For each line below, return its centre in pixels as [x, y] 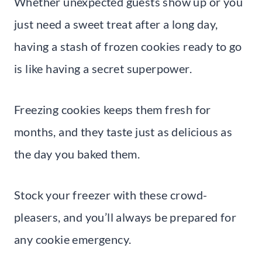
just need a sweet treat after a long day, [116, 24]
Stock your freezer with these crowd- [111, 194]
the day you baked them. [77, 154]
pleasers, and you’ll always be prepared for [125, 217]
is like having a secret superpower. [103, 68]
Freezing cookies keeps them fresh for [113, 109]
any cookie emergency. [73, 239]
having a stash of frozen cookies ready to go [128, 46]
